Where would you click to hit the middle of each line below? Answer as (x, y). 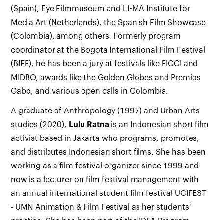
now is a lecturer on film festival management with (105, 180)
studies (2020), (40, 125)
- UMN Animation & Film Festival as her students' (101, 207)
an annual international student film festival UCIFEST (109, 193)
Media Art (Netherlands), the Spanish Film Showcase (109, 23)
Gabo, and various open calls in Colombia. (90, 91)
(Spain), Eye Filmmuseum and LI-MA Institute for (101, 9)
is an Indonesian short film (159, 125)
